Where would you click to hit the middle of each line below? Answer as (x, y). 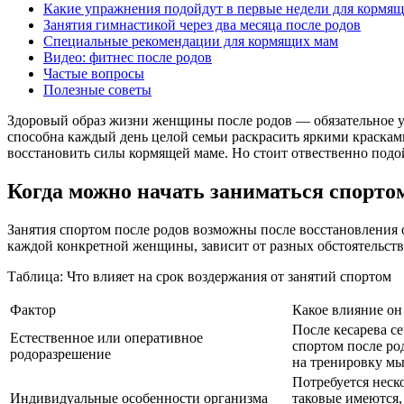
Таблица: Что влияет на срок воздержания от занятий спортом (199, 276)
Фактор (33, 309)
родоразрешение (60, 353)
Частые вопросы (94, 73)
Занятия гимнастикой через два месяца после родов (202, 24)
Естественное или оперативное (106, 337)
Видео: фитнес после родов (128, 57)
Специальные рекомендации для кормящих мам (191, 41)
